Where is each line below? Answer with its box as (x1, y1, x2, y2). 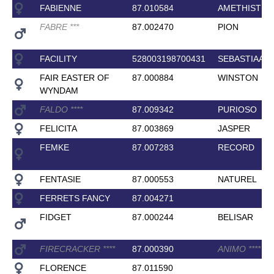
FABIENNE (39, 2, 81, 13)
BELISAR (217, 212, 253, 222)
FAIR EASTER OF (39, 72, 109, 83)
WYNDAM (39, 85, 78, 95)
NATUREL (217, 174, 257, 184)
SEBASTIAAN (217, 53, 270, 64)
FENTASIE (39, 174, 81, 184)
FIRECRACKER (39, 243, 103, 254)
